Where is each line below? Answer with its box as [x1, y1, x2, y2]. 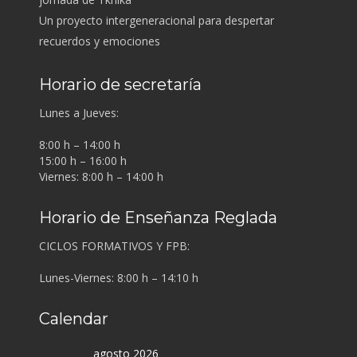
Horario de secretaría [38, 75, 202, 94]
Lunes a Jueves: [38, 105, 119, 120]
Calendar [38, 309, 108, 328]
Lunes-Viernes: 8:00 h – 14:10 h [38, 270, 198, 285]
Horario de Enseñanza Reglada [38, 208, 277, 227]
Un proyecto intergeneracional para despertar [38, 13, 274, 28]
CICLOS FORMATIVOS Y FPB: [38, 238, 190, 253]
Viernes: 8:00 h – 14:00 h [38, 169, 163, 184]
